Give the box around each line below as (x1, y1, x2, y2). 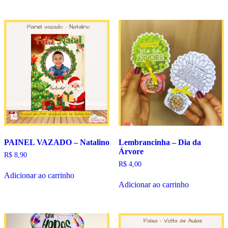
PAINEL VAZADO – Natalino (4, 137, 109, 147)
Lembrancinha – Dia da (118, 137, 201, 147)
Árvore (118, 147, 144, 156)
